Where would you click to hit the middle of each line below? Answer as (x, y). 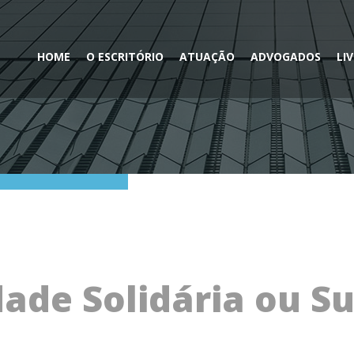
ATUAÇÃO (207, 56)
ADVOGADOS (286, 56)
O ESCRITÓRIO (125, 56)
